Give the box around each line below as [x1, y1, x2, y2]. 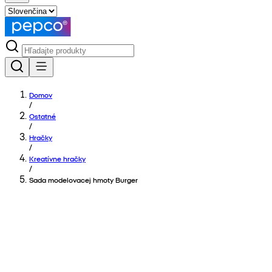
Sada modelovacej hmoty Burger [29, 175, 138, 185]
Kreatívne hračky [29, 154, 86, 163]
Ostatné [29, 111, 56, 121]
